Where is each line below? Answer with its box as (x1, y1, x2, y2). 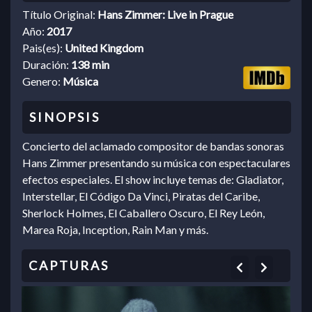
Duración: (22, 58, 71, 72)
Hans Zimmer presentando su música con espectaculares (22, 156, 290, 170)
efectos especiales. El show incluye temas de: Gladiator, (22, 173, 283, 187)
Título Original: (22, 8, 97, 22)
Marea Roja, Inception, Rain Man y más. (22, 223, 208, 237)
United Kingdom (65, 41, 143, 55)
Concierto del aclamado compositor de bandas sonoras (22, 139, 284, 153)
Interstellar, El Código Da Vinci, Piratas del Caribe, (22, 189, 260, 203)
